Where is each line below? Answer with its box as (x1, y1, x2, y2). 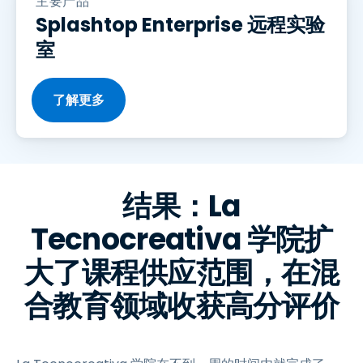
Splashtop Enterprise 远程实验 (36, 11, 325, 38)
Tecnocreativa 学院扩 (30, 219, 333, 260)
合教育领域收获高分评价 (23, 285, 340, 327)
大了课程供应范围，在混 (23, 252, 340, 293)
